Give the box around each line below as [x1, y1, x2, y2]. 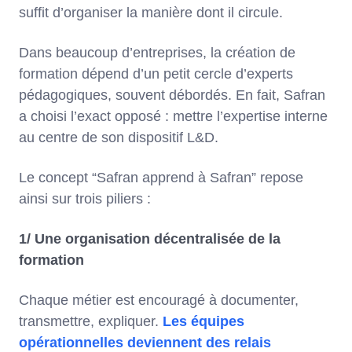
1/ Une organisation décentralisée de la [19, 231, 280, 247]
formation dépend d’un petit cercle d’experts [19, 66, 293, 82]
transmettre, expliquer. [19, 313, 163, 330]
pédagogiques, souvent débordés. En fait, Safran [19, 87, 325, 104]
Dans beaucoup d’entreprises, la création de [19, 45, 295, 61]
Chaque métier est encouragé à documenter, [19, 292, 299, 309]
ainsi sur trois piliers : [19, 191, 151, 207]
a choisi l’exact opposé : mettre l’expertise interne [19, 108, 328, 125]
